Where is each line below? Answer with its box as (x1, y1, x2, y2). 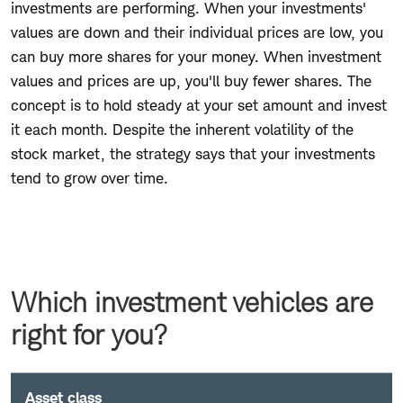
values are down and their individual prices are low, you (11, 22, 383, 41)
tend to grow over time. (11, 168, 173, 187)
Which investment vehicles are (11, 285, 373, 318)
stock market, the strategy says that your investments (11, 144, 375, 163)
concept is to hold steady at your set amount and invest (11, 95, 387, 114)
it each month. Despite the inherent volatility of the (11, 120, 354, 139)
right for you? (11, 318, 166, 351)
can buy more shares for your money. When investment (11, 47, 381, 66)
